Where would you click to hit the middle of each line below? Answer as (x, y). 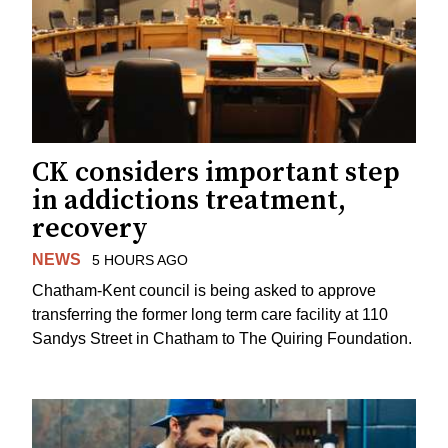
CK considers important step (216, 173)
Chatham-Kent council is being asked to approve (204, 290)
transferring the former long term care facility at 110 (210, 314)
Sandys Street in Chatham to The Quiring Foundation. (222, 338)
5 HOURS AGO (139, 260)
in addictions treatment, (189, 201)
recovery (90, 229)
